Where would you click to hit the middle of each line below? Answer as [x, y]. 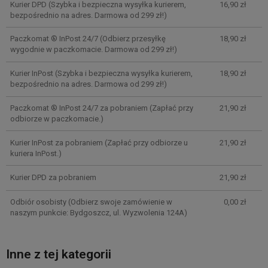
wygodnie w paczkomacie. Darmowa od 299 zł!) [93, 50]
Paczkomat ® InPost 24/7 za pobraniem [79, 108]
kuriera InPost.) [36, 153]
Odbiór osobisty [38, 202]
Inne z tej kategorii [59, 255]
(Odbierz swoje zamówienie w [119, 202]
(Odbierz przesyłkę [132, 39]
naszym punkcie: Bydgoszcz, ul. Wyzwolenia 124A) [98, 212]
